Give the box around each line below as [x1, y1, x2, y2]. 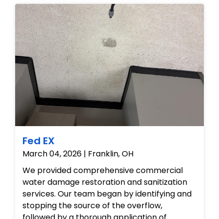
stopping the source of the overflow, [22, 199, 162, 211]
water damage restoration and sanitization [22, 176, 187, 188]
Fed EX [22, 133, 55, 148]
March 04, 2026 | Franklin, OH [22, 148, 133, 159]
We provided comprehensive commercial [22, 164, 183, 176]
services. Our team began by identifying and [22, 188, 192, 199]
